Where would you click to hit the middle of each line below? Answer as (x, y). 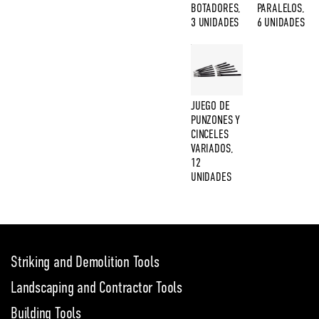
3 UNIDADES (215, 22)
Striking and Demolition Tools (85, 262)
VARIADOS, (212, 148)
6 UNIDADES (281, 22)
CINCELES (210, 134)
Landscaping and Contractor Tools (96, 287)
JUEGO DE (210, 106)
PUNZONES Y (216, 120)
